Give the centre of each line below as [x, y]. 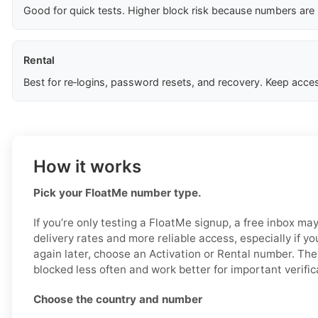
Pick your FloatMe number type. [117, 193]
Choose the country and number [118, 300]
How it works [87, 167]
